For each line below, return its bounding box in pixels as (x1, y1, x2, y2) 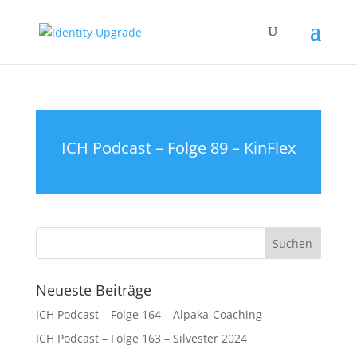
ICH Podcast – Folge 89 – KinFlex (61, 137, 296, 159)
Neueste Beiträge (35, 280, 151, 300)
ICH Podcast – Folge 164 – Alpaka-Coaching (35, 307, 262, 322)
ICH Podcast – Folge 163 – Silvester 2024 (35, 331, 247, 346)
